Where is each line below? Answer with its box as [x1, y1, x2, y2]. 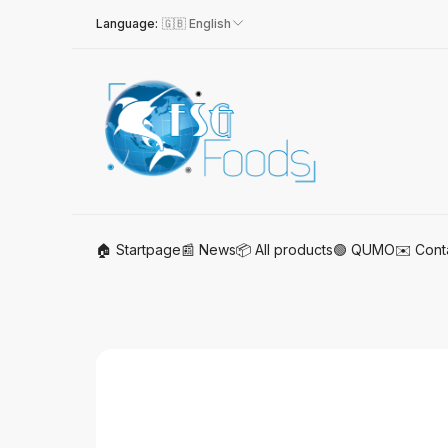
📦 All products [236, 241, 333, 259]
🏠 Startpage [96, 241, 181, 259]
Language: [96, 16, 158, 31]
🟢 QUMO [333, 241, 395, 259]
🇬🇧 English [162, 16, 231, 31]
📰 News [181, 241, 236, 259]
